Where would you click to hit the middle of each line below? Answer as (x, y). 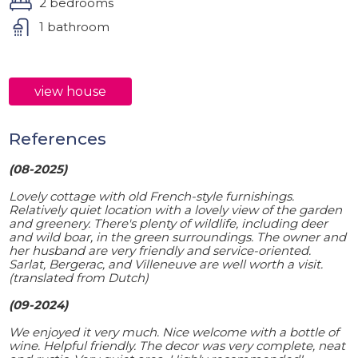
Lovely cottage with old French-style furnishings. (152, 196)
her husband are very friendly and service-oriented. (160, 250)
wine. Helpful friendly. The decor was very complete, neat (177, 345)
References (58, 138)
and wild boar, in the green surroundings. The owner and (178, 237)
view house (71, 91)
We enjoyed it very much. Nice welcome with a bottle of (174, 332)
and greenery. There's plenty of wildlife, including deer (169, 223)
